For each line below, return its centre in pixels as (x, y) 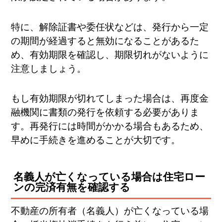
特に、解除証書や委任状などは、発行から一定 (110, 27)
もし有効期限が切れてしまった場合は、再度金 (110, 99)
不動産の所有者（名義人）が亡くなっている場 (110, 211)
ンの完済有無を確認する (72, 188)
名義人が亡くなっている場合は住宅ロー (110, 177)
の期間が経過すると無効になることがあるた (105, 41)
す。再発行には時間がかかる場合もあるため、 (110, 126)
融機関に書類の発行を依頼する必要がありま (105, 112)
